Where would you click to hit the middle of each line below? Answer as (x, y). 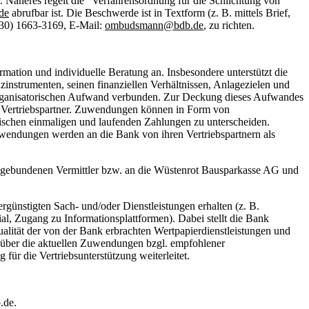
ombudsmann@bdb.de (154, 26)
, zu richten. (229, 26)
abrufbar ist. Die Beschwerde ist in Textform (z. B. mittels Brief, (150, 13)
